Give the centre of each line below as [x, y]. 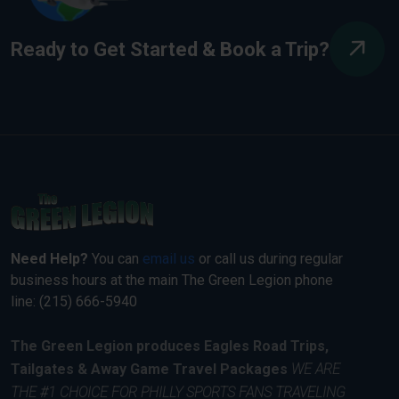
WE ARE [316, 369]
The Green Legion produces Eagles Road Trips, [170, 346]
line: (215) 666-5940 [74, 301]
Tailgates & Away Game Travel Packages [149, 369]
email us [169, 258]
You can [115, 258]
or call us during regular [269, 258]
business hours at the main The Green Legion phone [172, 280]
